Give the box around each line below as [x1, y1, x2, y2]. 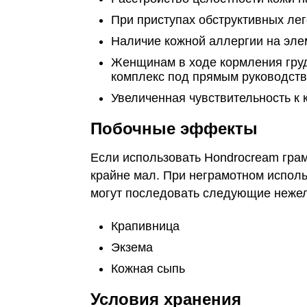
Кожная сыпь [111, 262, 185, 275]
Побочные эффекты [90, 119, 258, 138]
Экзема [111, 241, 153, 254]
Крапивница [111, 219, 180, 233]
